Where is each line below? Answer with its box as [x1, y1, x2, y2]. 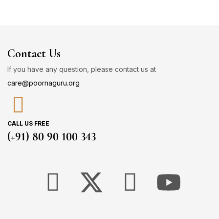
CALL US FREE [7, 120, 49, 127]
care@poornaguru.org [7, 79, 80, 87]
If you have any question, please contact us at [7, 65, 156, 73]
